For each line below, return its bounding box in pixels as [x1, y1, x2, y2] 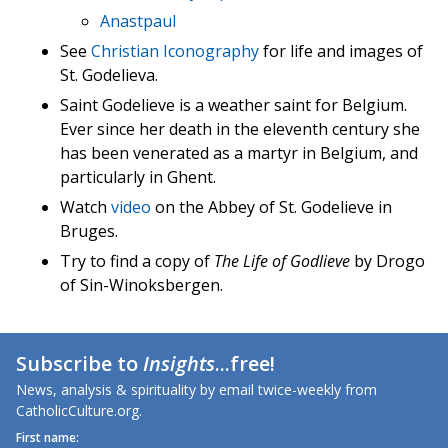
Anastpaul [100, 10, 176, 33]
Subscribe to [16, 350, 143, 378]
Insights [143, 350, 215, 378]
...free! [215, 350, 275, 378]
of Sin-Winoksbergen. [60, 274, 223, 297]
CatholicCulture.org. [16, 401, 142, 421]
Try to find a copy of [60, 250, 214, 273]
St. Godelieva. [60, 64, 158, 87]
